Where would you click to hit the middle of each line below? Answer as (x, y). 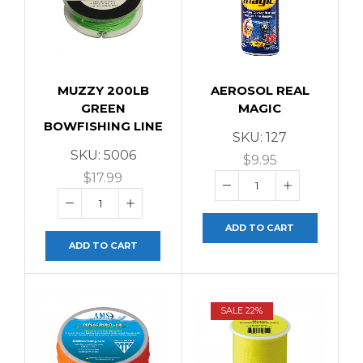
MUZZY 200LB (103, 91)
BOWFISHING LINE (103, 127)
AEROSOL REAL (260, 91)
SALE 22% (242, 311)
